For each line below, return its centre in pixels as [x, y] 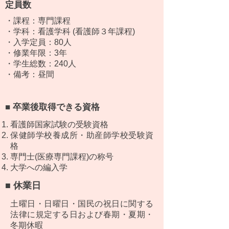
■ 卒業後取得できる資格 [52, 107]
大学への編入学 [39, 167]
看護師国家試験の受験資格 [59, 124]
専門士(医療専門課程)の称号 [62, 157]
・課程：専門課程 [38, 21]
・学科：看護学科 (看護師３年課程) [70, 31]
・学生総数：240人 [41, 64]
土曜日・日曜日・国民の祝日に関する [82, 204]
